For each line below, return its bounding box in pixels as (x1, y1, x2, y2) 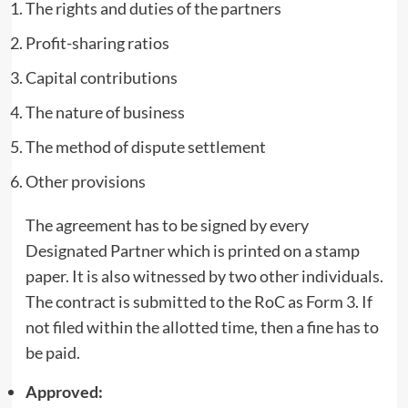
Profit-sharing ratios (25, 32, 169, 53)
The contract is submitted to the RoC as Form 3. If (25, 291, 372, 311)
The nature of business (25, 101, 185, 122)
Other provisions (25, 170, 146, 191)
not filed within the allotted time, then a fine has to (25, 316, 379, 337)
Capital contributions (25, 66, 178, 87)
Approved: (25, 381, 103, 402)
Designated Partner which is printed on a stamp (25, 240, 360, 260)
